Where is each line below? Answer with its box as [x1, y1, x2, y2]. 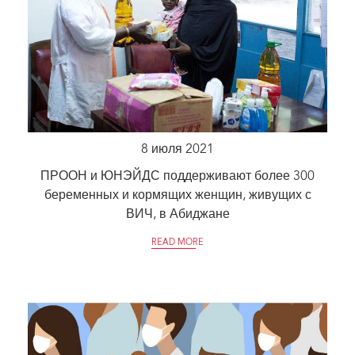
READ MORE [151, 238, 204, 247]
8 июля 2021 [141, 143, 214, 156]
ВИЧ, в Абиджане [125, 208, 230, 221]
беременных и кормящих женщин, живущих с [44, 189, 311, 202]
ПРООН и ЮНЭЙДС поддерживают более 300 [40, 170, 315, 183]
